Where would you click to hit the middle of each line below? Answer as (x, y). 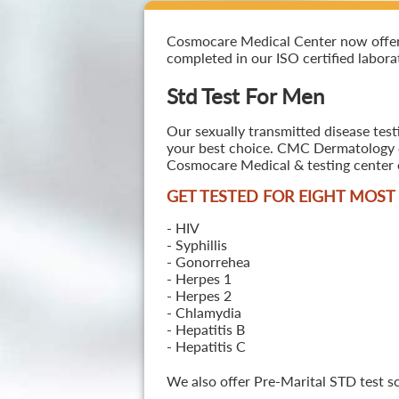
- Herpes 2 (199, 295)
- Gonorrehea (208, 261)
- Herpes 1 (199, 278)
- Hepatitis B (205, 329)
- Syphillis (196, 244)
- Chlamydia (204, 312)
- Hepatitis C (206, 346)
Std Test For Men (245, 96)
